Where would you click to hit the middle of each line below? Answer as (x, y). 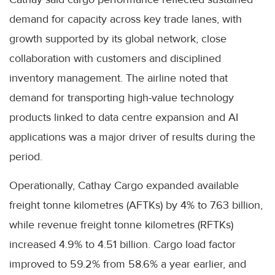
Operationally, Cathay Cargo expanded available (124, 185)
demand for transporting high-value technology (122, 97)
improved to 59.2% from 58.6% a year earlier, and (128, 264)
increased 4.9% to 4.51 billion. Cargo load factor (122, 244)
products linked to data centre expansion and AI (124, 117)
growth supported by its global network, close (118, 38)
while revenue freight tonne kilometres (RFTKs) (121, 224)
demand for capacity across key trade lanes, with (126, 19)
